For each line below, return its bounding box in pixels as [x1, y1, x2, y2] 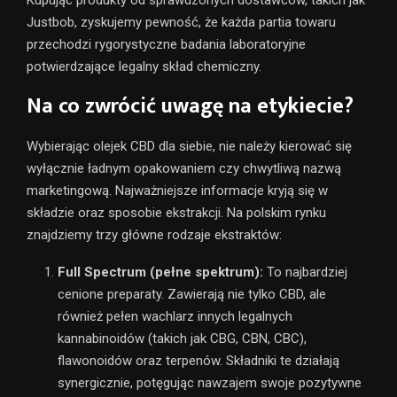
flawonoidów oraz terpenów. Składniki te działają [58, 352, 339, 369]
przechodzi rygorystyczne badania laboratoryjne [27, 35, 306, 52]
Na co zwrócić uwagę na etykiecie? [27, 88, 354, 124]
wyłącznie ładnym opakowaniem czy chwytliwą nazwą [27, 160, 341, 176]
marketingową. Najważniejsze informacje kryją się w [27, 182, 328, 198]
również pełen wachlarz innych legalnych [58, 307, 292, 324]
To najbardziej [263, 263, 347, 280]
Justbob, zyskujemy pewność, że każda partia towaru [27, 13, 336, 30]
